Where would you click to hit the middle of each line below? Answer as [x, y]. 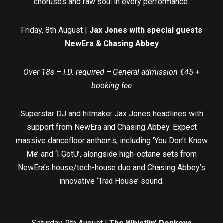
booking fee [111, 85]
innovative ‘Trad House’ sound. [111, 181]
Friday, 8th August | [55, 30]
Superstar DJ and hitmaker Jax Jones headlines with [111, 113]
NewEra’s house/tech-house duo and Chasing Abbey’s [111, 167]
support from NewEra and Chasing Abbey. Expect [111, 127]
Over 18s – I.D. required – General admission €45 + [111, 72]
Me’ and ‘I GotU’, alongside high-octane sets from [111, 154]
